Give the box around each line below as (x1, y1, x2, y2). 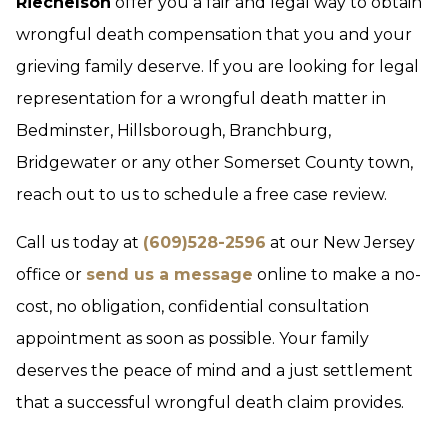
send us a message (86, 265, 253, 284)
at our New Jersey (266, 233, 415, 252)
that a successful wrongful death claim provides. (16, 393, 404, 412)
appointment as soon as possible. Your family (16, 329, 369, 348)
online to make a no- (253, 265, 421, 284)
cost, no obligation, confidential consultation (16, 297, 369, 316)
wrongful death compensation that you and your (16, 25, 412, 44)
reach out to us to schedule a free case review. (16, 185, 387, 204)
